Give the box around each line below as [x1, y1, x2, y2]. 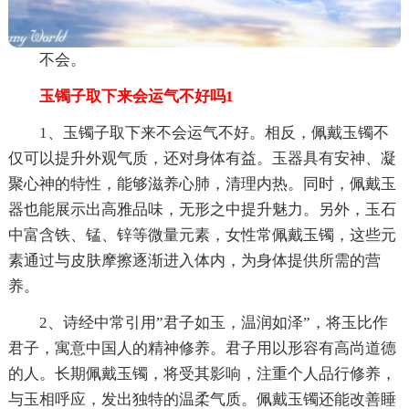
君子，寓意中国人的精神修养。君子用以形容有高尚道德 [7, 339, 396, 357]
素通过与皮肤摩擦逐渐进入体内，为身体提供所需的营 [7, 251, 381, 269]
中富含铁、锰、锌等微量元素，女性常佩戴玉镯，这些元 [7, 225, 396, 244]
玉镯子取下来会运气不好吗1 [7, 87, 234, 105]
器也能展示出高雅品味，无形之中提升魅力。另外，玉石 [7, 200, 396, 218]
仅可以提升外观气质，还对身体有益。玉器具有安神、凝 [7, 149, 396, 167]
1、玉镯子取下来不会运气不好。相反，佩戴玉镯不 [38, 123, 389, 142]
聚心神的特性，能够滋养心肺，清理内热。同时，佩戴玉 [7, 174, 396, 193]
